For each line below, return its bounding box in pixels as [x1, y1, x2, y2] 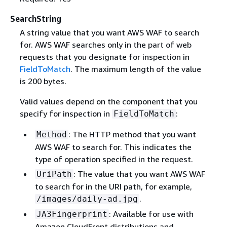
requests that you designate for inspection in [19, 51, 190, 62]
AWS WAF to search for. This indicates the [34, 141, 192, 152]
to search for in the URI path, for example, [34, 181, 192, 192]
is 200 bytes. [19, 75, 66, 86]
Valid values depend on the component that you [19, 96, 198, 106]
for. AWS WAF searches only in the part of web [19, 39, 192, 50]
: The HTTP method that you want [68, 129, 196, 139]
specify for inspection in [19, 108, 112, 119]
